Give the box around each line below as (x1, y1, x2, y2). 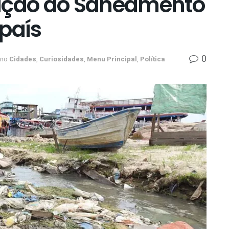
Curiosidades (39, 54, 84, 64)
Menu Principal (87, 54, 137, 64)
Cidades (9, 54, 36, 64)
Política (140, 54, 165, 64)
